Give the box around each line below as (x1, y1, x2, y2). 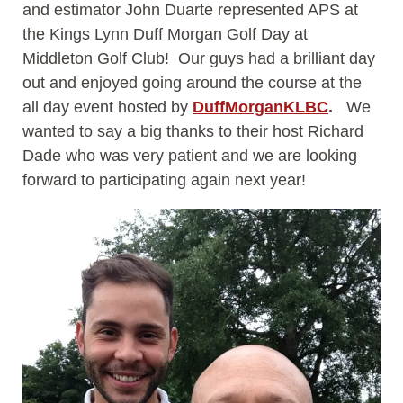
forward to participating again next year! (22, 171, 306, 190)
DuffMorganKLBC (193, 98, 328, 117)
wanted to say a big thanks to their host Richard (22, 122, 363, 141)
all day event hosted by (22, 98, 193, 117)
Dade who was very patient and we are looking (22, 147, 357, 166)
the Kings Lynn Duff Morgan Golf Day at (22, 25, 308, 44)
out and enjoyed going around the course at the (22, 74, 362, 93)
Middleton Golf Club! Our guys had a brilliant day (22, 49, 375, 68)
